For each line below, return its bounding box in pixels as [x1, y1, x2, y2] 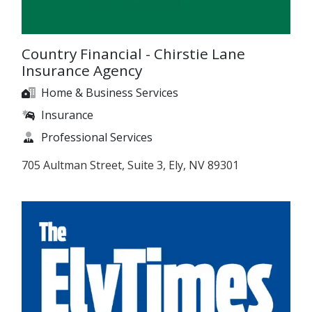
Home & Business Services [41, 84, 178, 100]
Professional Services [41, 129, 153, 145]
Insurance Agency [22, 60, 142, 80]
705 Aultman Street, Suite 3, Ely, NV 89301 [22, 157, 239, 173]
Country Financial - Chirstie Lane [22, 43, 245, 63]
